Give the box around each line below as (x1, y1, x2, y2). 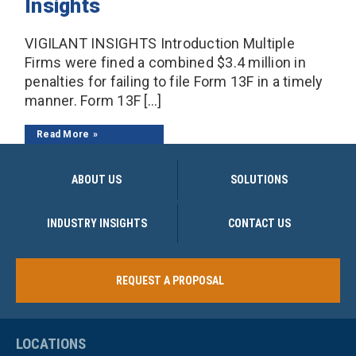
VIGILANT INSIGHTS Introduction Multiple (25, 34, 295, 52)
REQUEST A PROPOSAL (115, 273, 224, 287)
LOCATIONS (16, 335, 86, 353)
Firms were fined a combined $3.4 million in (25, 53, 306, 71)
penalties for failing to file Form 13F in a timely (25, 72, 323, 90)
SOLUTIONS (230, 172, 288, 186)
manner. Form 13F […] (25, 91, 161, 109)
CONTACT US (227, 216, 291, 230)
